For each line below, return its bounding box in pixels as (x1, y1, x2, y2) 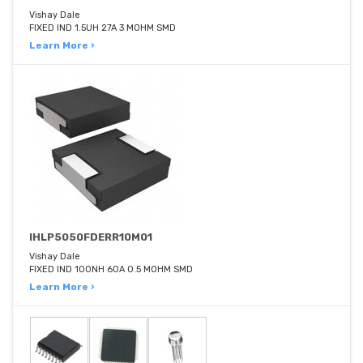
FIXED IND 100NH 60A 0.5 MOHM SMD (29, 264, 193, 275)
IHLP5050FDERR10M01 (29, 231, 152, 244)
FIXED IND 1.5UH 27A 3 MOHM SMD (29, 23, 176, 34)
